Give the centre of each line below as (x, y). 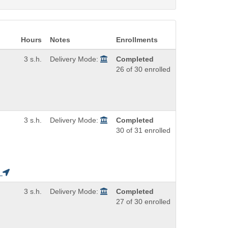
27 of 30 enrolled (143, 202)
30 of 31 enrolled (143, 131)
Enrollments (137, 40)
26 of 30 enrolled (143, 69)
